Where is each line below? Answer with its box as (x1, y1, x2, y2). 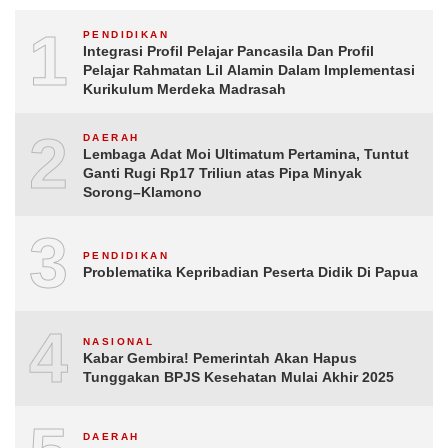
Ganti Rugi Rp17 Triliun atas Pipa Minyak (83, 165, 362, 182)
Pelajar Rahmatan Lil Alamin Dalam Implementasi (83, 62, 415, 79)
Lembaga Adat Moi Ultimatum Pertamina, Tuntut (83, 146, 409, 163)
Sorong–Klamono (83, 184, 202, 201)
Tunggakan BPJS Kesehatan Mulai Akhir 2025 (83, 368, 394, 385)
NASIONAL (83, 335, 155, 347)
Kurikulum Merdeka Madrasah (83, 81, 286, 98)
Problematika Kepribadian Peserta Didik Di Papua (83, 264, 418, 281)
